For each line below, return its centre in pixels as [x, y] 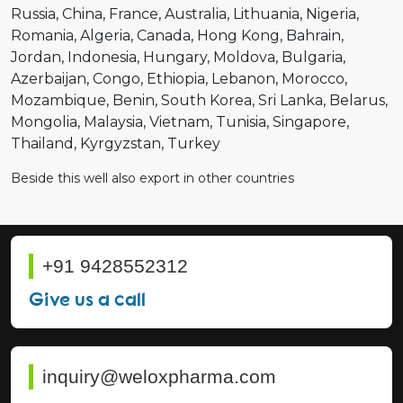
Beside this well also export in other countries [152, 178]
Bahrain [313, 35]
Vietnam [179, 121]
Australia [196, 13]
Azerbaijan [49, 78]
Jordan [36, 57]
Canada [164, 35]
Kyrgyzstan [121, 143]
